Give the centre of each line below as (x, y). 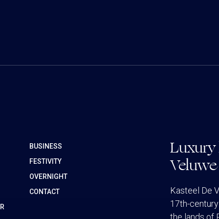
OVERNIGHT (49, 176)
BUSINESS (46, 146)
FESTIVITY (46, 161)
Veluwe (194, 165)
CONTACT (45, 191)
